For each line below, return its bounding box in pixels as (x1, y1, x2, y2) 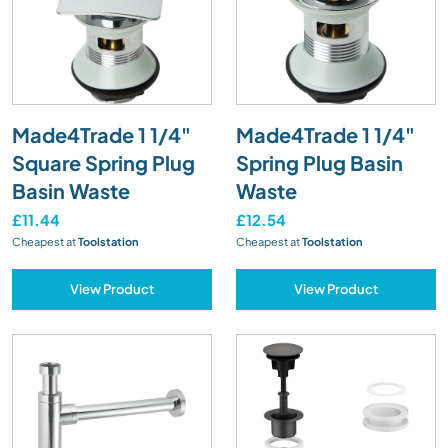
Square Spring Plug (12, 149, 195, 175)
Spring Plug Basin (236, 149, 403, 175)
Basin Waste (12, 177, 130, 203)
